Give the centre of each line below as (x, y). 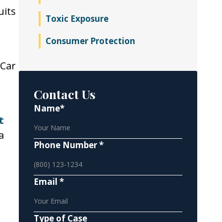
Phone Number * (69, 145)
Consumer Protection (90, 41)
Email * (49, 182)
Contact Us (65, 94)
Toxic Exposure (77, 19)
